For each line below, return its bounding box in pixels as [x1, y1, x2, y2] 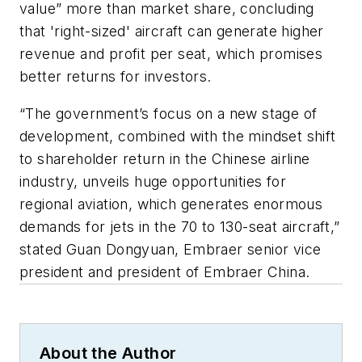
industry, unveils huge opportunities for [19, 172, 286, 190]
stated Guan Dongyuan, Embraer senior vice [19, 240, 322, 258]
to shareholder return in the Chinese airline [19, 149, 310, 167]
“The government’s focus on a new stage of [19, 104, 318, 122]
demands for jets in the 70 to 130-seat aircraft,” [19, 217, 340, 235]
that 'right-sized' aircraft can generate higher [19, 23, 324, 40]
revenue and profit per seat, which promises [19, 45, 323, 63]
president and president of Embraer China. [19, 263, 310, 280]
